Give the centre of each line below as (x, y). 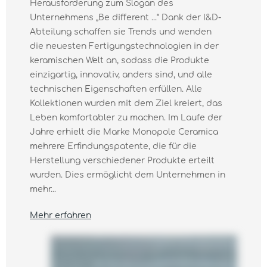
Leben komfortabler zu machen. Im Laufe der (126, 118)
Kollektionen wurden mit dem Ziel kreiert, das (126, 103)
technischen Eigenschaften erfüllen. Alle (116, 89)
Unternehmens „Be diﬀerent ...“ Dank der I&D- (125, 18)
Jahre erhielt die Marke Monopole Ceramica (124, 132)
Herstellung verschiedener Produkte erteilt (122, 161)
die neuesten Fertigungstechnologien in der (124, 46)
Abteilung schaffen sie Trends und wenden (121, 32)
